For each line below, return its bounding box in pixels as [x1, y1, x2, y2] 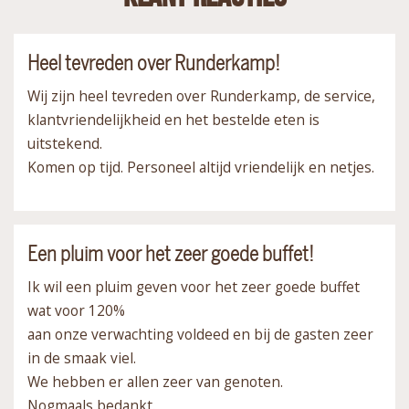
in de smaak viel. [27, 347, 136, 368]
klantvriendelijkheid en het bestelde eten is [27, 109, 320, 130]
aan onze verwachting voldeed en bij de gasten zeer [27, 323, 373, 344]
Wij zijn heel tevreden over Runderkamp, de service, [27, 85, 375, 106]
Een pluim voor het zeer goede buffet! [27, 242, 314, 266]
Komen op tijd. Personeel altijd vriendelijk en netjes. [27, 156, 374, 177]
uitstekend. [27, 132, 102, 153]
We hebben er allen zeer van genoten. [27, 371, 283, 392]
